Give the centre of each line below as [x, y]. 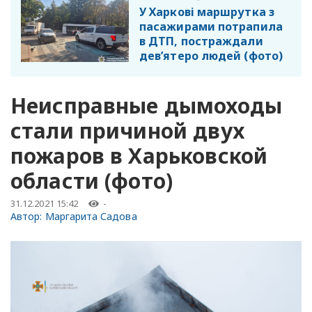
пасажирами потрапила [211, 26]
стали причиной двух [127, 130]
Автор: [28, 216]
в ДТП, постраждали [201, 41]
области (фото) [92, 180]
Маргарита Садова [91, 216]
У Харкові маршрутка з [207, 11]
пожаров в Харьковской [139, 155]
